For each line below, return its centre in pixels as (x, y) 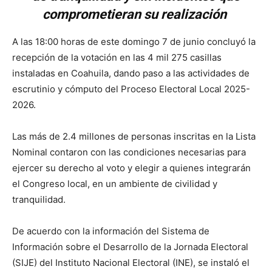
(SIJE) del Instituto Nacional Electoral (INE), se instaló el (131, 262)
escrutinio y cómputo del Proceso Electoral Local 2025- (131, 89)
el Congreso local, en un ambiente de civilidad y (115, 183)
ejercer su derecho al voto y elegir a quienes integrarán (131, 168)
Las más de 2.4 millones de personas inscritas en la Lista (134, 136)
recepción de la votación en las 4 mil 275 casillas (117, 57)
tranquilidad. (39, 199)
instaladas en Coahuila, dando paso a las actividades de (131, 73)
